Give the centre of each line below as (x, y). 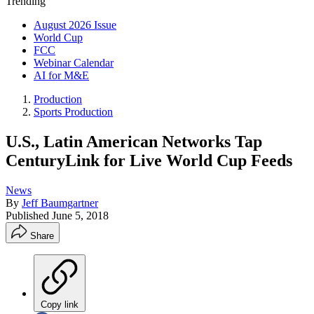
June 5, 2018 (80, 215)
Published (29, 215)
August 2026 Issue (75, 25)
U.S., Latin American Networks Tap (134, 141)
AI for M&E (61, 75)
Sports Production (73, 112)
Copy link (60, 304)
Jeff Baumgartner (60, 203)
